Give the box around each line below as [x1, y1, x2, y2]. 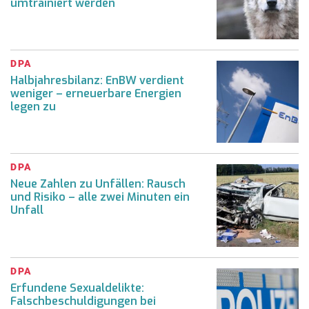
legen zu [10, 99, 56, 114]
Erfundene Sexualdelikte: [10, 280, 144, 295]
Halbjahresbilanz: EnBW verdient [10, 72, 184, 88]
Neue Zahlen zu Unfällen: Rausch [10, 177, 186, 192]
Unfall [10, 203, 43, 218]
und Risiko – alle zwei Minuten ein [10, 190, 190, 205]
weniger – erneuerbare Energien [10, 86, 181, 101]
